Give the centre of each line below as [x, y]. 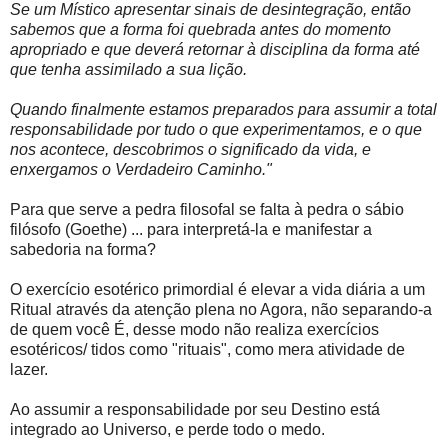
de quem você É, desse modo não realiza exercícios [194, 330]
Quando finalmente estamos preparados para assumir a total [223, 110]
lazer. [29, 370]
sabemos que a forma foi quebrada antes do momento [200, 30]
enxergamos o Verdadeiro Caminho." [141, 170]
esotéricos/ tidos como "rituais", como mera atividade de [207, 350]
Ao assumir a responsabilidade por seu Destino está [195, 410]
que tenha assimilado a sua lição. [128, 70]
